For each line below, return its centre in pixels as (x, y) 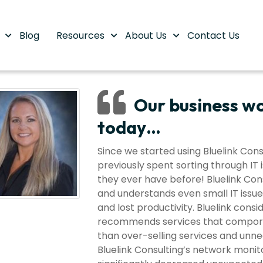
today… (129, 127)
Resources (82, 35)
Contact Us (213, 35)
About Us (147, 35)
